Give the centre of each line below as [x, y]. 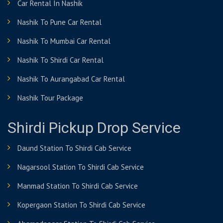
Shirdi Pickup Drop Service [94, 128]
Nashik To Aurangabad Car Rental [71, 79]
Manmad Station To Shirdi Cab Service [78, 186]
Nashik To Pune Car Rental [59, 22]
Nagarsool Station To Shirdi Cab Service [81, 167]
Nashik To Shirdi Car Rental [60, 60]
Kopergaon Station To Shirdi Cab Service [81, 205]
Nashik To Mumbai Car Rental [64, 41]
